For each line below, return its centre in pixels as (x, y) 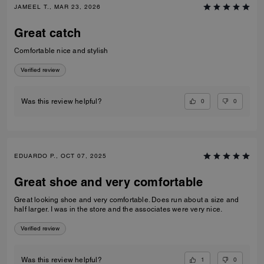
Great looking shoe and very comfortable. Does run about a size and (127, 200)
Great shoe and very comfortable (109, 182)
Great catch (48, 33)
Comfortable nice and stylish (61, 50)
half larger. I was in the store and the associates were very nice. (118, 209)
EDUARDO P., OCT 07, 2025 (60, 156)
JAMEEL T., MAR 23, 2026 (57, 6)
